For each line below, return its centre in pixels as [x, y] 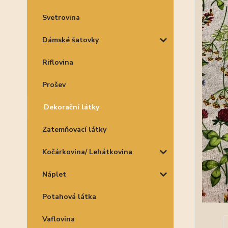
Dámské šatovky [70, 40]
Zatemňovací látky [74, 130]
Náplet [54, 174]
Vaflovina [59, 219]
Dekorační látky [72, 107]
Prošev [54, 85]
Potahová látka [69, 197]
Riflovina [58, 62]
